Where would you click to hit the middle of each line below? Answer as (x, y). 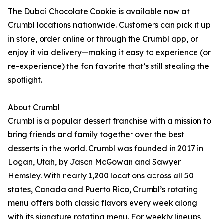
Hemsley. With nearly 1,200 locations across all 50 (101, 175)
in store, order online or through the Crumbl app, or (103, 39)
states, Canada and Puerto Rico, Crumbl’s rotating (103, 189)
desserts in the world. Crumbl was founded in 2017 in (106, 148)
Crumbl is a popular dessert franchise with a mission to (109, 121)
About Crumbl (34, 107)
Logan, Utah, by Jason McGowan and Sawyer (94, 162)
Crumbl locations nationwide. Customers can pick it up (109, 25)
